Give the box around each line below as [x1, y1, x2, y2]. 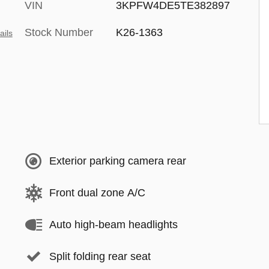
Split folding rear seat [49, 250, 151, 262]
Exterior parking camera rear [49, 155, 186, 167]
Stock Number [25, 26, 93, 38]
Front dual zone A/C [49, 187, 145, 199]
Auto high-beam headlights [49, 219, 178, 231]
